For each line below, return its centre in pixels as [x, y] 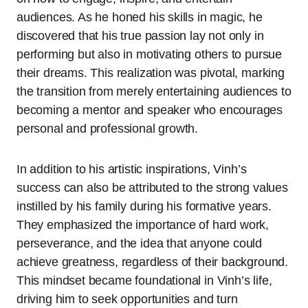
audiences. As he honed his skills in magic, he [140, 17]
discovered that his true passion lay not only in [140, 35]
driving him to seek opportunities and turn [127, 299]
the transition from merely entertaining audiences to [154, 91]
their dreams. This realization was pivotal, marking [151, 73]
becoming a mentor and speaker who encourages [150, 110]
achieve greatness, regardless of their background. [153, 262]
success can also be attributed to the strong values [152, 187]
